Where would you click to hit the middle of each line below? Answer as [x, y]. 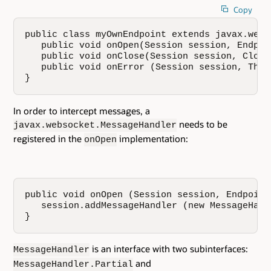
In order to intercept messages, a [82, 110]
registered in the [49, 138]
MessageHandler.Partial [73, 265]
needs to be [202, 124]
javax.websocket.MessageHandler [95, 125]
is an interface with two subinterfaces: [169, 249]
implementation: [152, 138]
